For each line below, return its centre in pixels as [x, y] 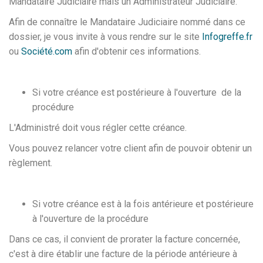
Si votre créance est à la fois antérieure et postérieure [143, 204]
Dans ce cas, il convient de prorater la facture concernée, [124, 239]
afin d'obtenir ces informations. [136, 51]
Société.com [47, 51]
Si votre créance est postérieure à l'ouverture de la [137, 92]
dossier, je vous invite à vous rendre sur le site [105, 37]
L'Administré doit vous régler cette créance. [99, 128]
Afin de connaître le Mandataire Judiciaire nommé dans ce [127, 22]
